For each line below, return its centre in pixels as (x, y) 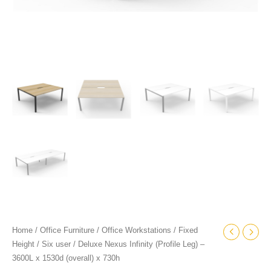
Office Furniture (67, 231)
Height (23, 245)
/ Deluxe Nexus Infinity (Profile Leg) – (138, 245)
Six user (56, 245)
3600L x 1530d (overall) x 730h (66, 259)
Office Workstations (136, 231)
